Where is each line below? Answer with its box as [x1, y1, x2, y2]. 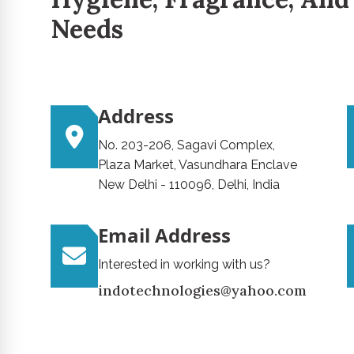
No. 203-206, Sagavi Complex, [98, 137, 275, 153]
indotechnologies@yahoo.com [98, 281, 307, 300]
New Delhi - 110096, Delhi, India [98, 177, 280, 193]
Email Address [98, 222, 231, 249]
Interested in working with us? [98, 257, 270, 273]
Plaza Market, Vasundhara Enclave [98, 157, 297, 173]
